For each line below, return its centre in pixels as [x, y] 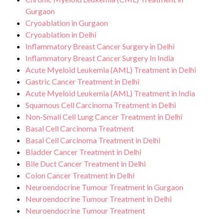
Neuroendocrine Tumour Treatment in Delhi [99, 199]
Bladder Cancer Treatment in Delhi [83, 152]
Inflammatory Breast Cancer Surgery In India [100, 58]
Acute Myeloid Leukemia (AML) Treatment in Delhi [111, 70]
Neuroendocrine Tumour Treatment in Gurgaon [104, 187]
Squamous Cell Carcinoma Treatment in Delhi [101, 105]
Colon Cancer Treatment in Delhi [80, 175]
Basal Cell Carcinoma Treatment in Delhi [93, 140]
